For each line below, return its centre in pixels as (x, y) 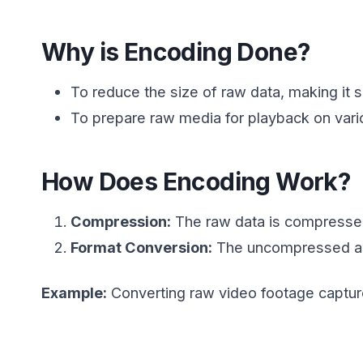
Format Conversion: (142, 247)
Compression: (121, 221)
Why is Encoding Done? (176, 51)
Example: (74, 292)
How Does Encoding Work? (196, 181)
